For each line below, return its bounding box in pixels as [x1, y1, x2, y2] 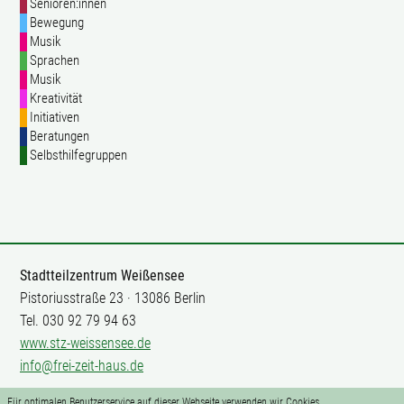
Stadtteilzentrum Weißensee [20, 267, 185, 284]
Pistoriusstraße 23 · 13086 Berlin [20, 289, 206, 307]
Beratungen [27, 128, 89, 144]
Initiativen [27, 109, 79, 125]
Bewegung [27, 14, 84, 31]
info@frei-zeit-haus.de [20, 357, 143, 374]
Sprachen [27, 52, 79, 69]
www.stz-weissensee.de [20, 335, 151, 352]
